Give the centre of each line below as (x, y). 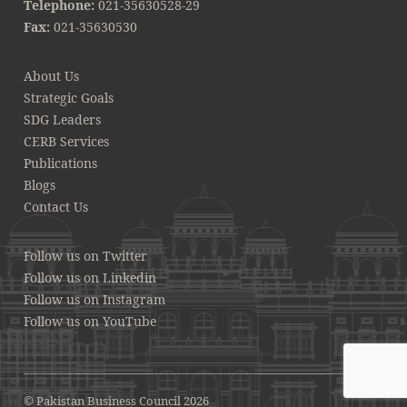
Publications (60, 163)
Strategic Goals (69, 97)
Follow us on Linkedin (90, 277)
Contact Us (56, 206)
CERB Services (66, 141)
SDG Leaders (62, 119)
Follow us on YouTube (90, 321)
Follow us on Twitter (85, 255)
